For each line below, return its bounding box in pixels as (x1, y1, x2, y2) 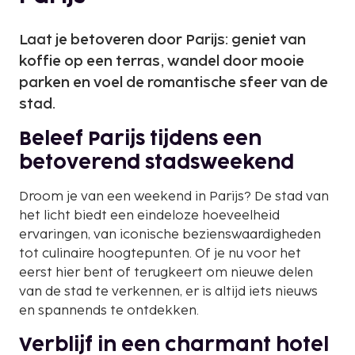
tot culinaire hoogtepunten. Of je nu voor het (19, 246, 301, 261)
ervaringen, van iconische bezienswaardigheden (19, 227, 321, 242)
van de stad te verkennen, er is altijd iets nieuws (19, 284, 318, 300)
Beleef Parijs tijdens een (19, 129, 261, 148)
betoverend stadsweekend (19, 153, 294, 172)
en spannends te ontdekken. (19, 303, 199, 319)
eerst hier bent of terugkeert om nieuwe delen (19, 265, 313, 281)
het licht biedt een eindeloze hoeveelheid (19, 208, 280, 223)
